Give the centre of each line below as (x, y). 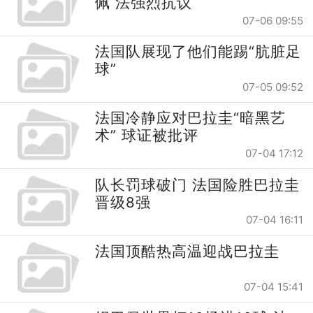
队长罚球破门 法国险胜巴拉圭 (198, 184)
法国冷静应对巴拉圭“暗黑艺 (191, 118)
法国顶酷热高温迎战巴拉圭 (188, 251)
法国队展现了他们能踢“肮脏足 (198, 52)
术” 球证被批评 (147, 136)
